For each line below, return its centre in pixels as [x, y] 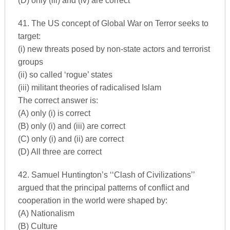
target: [29, 36]
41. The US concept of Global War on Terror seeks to [113, 23]
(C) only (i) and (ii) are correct [71, 139]
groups [30, 62]
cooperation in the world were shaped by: [92, 200]
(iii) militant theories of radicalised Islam [89, 88]
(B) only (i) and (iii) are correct [71, 126]
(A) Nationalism [46, 213]
